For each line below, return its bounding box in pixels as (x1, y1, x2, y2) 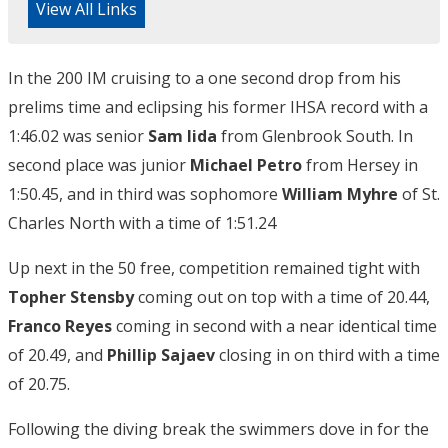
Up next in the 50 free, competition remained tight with (8, 257, 420, 279)
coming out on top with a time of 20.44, (134, 286, 430, 308)
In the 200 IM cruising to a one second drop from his (8, 67, 401, 89)
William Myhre (282, 183, 398, 205)
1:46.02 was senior (8, 125, 148, 147)
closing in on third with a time (215, 344, 440, 366)
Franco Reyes (8, 315, 112, 337)
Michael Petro (190, 154, 302, 176)
